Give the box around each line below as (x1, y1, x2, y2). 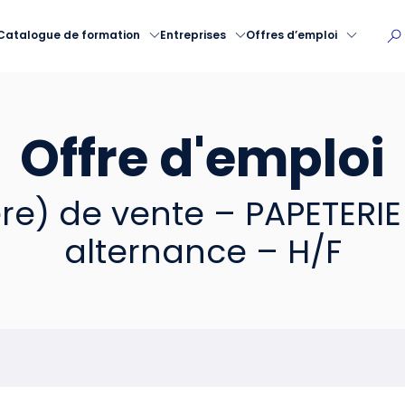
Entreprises (160, 27, 226, 42)
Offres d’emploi (246, 27, 337, 42)
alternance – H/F (63, 229, 342, 275)
